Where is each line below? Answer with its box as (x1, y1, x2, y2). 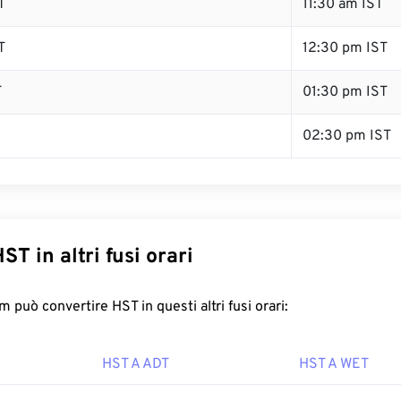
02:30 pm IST (303, 127, 391, 145)
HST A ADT (102, 355, 169, 373)
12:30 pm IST (303, 39, 388, 57)
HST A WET (299, 355, 369, 373)
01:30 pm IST (303, 83, 388, 101)
